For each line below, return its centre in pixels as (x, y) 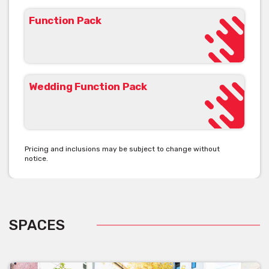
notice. (36, 158)
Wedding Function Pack (88, 86)
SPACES (37, 225)
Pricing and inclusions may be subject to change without (122, 149)
